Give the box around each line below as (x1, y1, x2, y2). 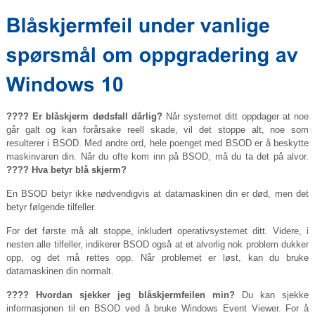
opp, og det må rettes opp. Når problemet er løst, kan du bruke (6, 252, 309, 263)
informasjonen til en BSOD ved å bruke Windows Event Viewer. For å (6, 302, 309, 314)
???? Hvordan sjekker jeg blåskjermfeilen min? (6, 289, 235, 300)
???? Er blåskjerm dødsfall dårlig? (6, 110, 162, 122)
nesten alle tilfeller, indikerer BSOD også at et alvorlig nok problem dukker (6, 238, 309, 250)
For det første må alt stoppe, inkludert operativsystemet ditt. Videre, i (6, 225, 309, 236)
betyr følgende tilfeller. (6, 201, 96, 212)
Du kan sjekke (234, 289, 309, 300)
